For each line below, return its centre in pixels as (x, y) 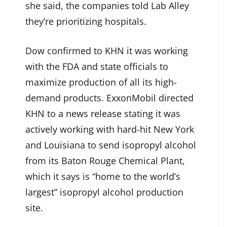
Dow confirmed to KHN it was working (107, 51)
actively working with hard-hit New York (110, 129)
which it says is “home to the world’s (103, 177)
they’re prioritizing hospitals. (86, 22)
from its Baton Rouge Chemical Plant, (105, 161)
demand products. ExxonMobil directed (109, 98)
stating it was (151, 114)
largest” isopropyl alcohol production (104, 192)
